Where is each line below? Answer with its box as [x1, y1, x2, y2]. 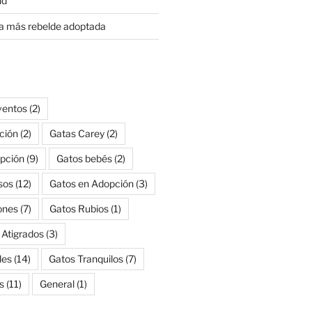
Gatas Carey [49, 127, 104, 139]
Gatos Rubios [49, 202, 109, 214]
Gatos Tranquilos [48, 252, 123, 265]
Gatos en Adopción [49, 177, 134, 189]
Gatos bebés [56, 152, 112, 164]
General [39, 277, 75, 290]
